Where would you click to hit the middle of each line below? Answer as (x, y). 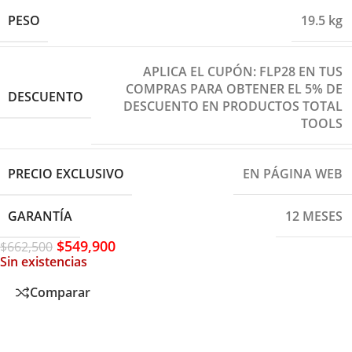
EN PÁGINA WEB (293, 174)
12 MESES (314, 216)
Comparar (60, 293)
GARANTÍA (40, 216)
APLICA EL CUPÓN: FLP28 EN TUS (243, 71)
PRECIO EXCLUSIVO (66, 173)
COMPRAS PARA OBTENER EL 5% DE (234, 88)
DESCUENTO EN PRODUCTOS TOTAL (233, 106)
